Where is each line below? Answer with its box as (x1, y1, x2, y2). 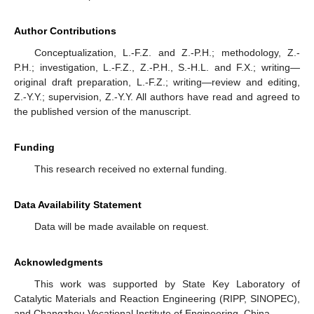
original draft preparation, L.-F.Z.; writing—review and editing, (14, 76, 300, 88)
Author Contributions (14, 25, 116, 37)
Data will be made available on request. (34, 221, 209, 233)
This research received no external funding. (34, 163, 227, 175)
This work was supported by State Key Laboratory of (34, 278, 300, 290)
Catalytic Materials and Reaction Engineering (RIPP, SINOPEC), (14, 293, 300, 305)
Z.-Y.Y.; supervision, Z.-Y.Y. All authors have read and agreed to (14, 91, 300, 103)
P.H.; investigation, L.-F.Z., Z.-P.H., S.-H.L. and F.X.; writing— (14, 62, 300, 74)
